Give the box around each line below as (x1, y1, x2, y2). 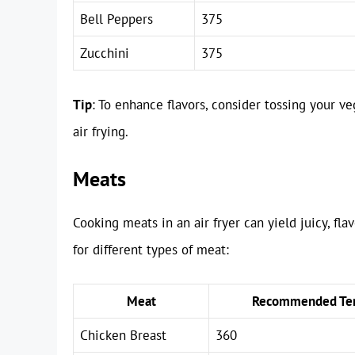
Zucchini (80, 44, 129, 63)
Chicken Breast (80, 326, 166, 344)
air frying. (73, 122, 128, 140)
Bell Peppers (80, 10, 153, 29)
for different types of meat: (73, 241, 229, 259)
